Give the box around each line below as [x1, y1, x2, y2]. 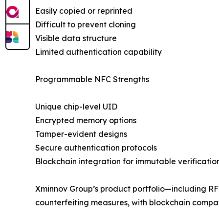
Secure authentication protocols [35, 142, 157, 153]
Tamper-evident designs [35, 129, 127, 139]
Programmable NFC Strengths [35, 74, 149, 84]
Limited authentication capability [35, 46, 162, 57]
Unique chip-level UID [35, 101, 117, 111]
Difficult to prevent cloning [35, 19, 136, 29]
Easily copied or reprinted [35, 5, 132, 16]
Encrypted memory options [35, 115, 136, 125]
